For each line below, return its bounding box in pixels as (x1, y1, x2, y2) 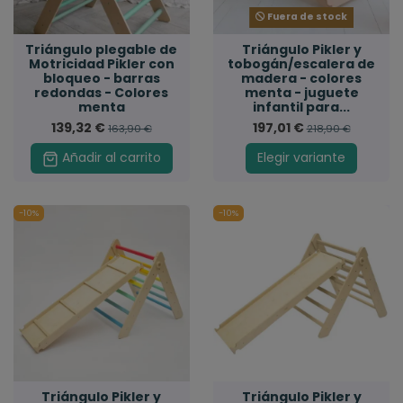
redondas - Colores (34, 83, 169, 102)
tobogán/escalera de (228, 54, 376, 73)
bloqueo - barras (42, 68, 160, 87)
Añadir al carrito (61, 148, 161, 167)
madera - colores (241, 68, 363, 87)
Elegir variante (257, 148, 346, 167)
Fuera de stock (265, 10, 348, 24)
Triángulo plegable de (25, 40, 178, 58)
